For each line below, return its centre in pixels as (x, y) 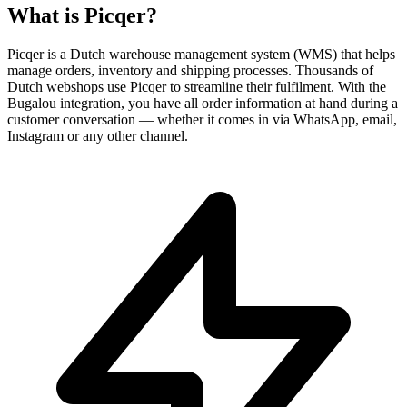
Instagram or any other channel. (98, 135)
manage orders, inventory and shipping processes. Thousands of (190, 70)
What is (46, 15)
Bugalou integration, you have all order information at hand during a (203, 103)
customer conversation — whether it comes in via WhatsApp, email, (202, 119)
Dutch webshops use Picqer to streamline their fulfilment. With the (197, 86)
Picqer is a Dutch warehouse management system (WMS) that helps (201, 54)
